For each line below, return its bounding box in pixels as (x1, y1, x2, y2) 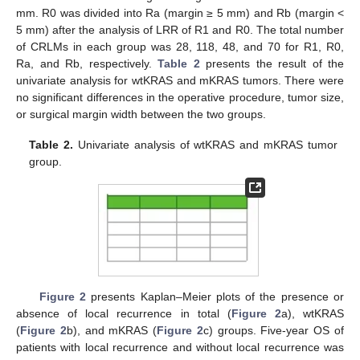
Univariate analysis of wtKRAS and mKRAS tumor (73, 137, 337, 151)
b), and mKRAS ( (66, 323, 157, 337)
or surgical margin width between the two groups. (16, 107, 266, 121)
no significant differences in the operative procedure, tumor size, (16, 90, 344, 104)
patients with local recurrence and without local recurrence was (16, 340, 344, 354)
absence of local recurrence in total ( (16, 306, 231, 320)
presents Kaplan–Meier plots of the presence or (85, 289, 345, 303)
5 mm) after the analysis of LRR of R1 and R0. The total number (16, 22, 344, 36)
